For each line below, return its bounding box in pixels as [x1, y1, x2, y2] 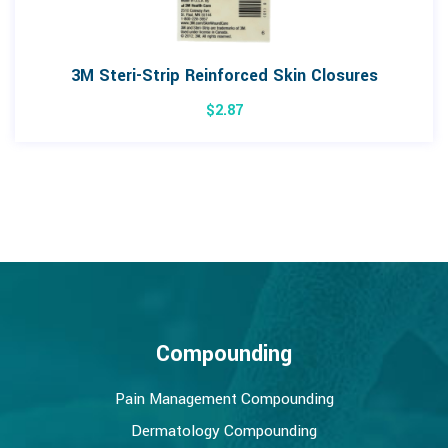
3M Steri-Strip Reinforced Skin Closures [70, 64, 378, 88]
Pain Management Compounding [114, 388, 334, 411]
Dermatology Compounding [131, 420, 317, 443]
